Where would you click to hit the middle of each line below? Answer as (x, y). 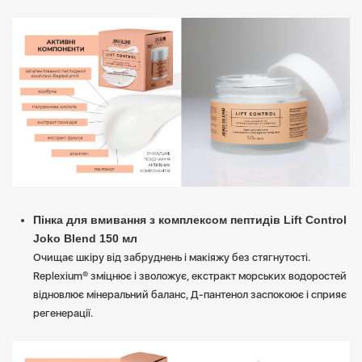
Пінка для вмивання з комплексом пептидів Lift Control (190, 220)
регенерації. (63, 313)
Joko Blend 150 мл (85, 238)
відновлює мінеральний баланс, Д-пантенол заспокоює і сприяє (190, 295)
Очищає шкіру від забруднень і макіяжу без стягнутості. (172, 257)
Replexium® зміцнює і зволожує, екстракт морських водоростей (190, 276)
